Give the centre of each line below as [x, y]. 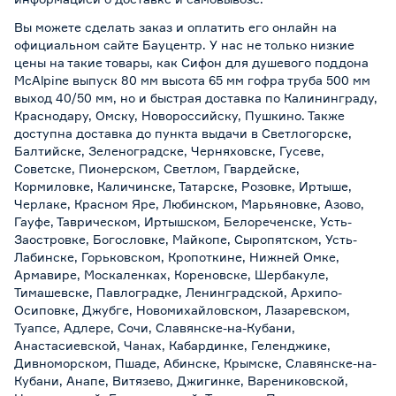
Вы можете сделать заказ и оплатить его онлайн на [175, 27]
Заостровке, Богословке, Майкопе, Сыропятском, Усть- [186, 239]
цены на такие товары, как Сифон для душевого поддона [191, 62]
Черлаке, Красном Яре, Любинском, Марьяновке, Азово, [189, 204]
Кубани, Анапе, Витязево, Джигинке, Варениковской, [181, 381]
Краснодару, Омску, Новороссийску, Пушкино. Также [179, 115]
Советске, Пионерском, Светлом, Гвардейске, [157, 168]
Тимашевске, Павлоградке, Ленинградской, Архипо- [178, 292]
